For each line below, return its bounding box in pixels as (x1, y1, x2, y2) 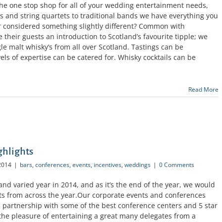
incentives (94, 160, 121, 169)
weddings (124, 160, 151, 169)
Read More (188, 85, 219, 94)
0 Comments (159, 160, 194, 169)
